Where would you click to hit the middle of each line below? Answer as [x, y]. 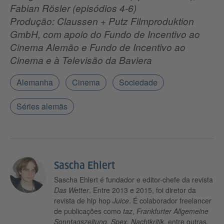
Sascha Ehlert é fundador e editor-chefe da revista [133, 180]
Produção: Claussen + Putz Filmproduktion [102, 21]
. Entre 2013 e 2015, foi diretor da [142, 190]
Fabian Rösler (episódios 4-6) [73, 8]
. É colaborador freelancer [170, 201]
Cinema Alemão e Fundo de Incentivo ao [98, 47]
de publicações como [88, 211]
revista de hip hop [83, 201]
